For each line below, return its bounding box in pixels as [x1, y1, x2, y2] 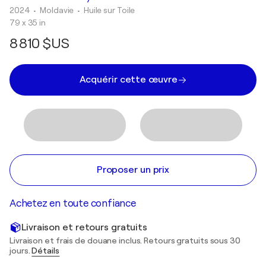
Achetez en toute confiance [9, 198, 136, 209]
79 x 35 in [9, 18, 46, 27]
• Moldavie [33, 5, 76, 15]
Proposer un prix [96, 164, 170, 175]
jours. [9, 246, 32, 255]
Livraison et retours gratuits [21, 221, 148, 233]
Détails [31, 246, 60, 255]
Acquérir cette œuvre [79, 74, 178, 85]
